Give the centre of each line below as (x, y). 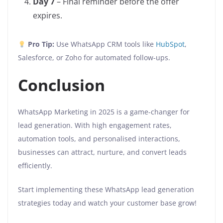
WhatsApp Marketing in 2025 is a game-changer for (104, 112)
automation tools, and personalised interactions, (99, 139)
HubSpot (170, 44)
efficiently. (35, 166)
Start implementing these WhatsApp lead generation (106, 190)
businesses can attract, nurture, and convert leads (102, 152)
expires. (48, 16)
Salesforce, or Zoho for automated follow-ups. (94, 58)
